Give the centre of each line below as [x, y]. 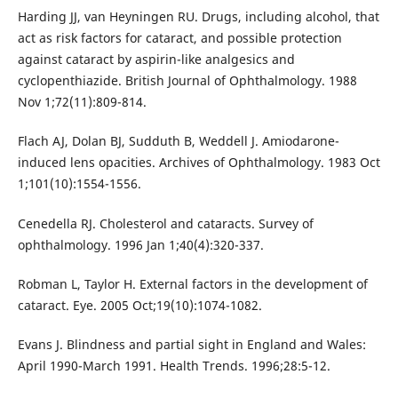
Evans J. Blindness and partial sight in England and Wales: [191, 344]
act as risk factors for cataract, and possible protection [179, 38]
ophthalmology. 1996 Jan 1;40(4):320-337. [140, 244]
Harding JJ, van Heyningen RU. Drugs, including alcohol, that [198, 17]
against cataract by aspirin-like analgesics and [156, 60]
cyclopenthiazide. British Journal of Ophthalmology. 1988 [187, 81]
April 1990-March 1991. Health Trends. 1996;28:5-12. [174, 365]
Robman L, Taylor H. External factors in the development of [192, 283]
